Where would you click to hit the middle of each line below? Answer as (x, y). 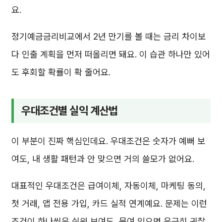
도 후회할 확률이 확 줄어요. (61, 72)
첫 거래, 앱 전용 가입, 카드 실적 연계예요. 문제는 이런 (109, 203)
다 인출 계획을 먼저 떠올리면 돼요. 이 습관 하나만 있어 (111, 55)
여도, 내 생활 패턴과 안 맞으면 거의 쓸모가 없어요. (103, 159)
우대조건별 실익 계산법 (70, 111)
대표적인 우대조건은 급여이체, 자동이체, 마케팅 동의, (109, 185)
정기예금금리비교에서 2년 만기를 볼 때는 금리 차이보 (109, 37)
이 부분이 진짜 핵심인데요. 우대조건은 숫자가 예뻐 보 (108, 141)
